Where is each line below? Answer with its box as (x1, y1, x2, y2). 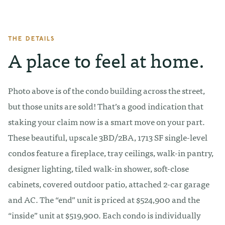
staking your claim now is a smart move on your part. (8, 114, 205, 128)
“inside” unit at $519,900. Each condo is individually (8, 207, 201, 221)
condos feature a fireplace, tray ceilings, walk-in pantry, (8, 145, 213, 159)
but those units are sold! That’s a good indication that (8, 98, 203, 113)
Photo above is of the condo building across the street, (8, 83, 205, 97)
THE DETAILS (8, 36, 55, 42)
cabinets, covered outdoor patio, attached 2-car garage (8, 176, 209, 190)
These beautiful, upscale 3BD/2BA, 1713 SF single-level (8, 130, 207, 144)
